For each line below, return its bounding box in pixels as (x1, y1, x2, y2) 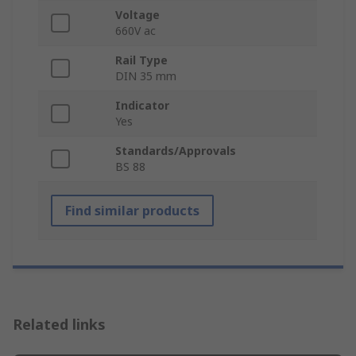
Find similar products (65, 201, 199, 219)
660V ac (115, 22, 156, 38)
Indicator (115, 97, 169, 113)
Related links (13, 314, 106, 334)
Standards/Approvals (115, 142, 236, 158)
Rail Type (115, 52, 168, 68)
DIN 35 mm (115, 68, 176, 83)
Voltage (115, 6, 160, 22)
